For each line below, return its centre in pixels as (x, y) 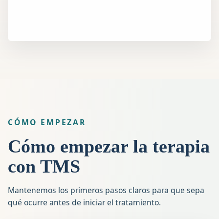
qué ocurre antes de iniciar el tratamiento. (84, 202)
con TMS (44, 166)
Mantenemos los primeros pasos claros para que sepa (106, 190)
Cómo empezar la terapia (109, 146)
